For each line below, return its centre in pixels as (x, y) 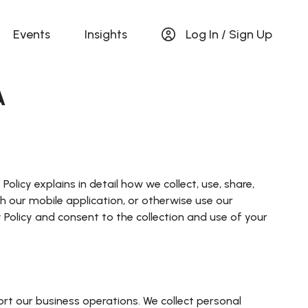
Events (32, 34)
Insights (106, 34)
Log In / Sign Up (229, 34)
